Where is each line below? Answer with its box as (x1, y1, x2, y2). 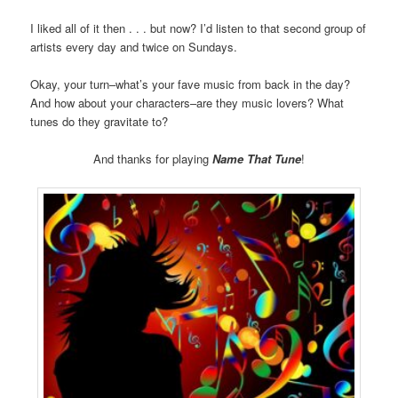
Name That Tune (212, 150, 301, 168)
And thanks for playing (93, 150, 212, 168)
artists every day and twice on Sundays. (30, 38, 238, 56)
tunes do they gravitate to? (30, 113, 169, 131)
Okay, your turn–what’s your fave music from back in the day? (30, 76, 351, 93)
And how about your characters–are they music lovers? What (30, 94, 345, 112)
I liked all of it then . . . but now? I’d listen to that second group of (30, 20, 367, 37)
